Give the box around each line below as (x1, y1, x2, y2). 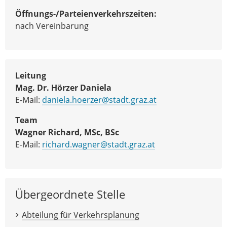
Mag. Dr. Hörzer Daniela (15, 82, 111, 94)
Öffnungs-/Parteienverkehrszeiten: (15, 8, 157, 20)
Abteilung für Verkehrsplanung (21, 209, 139, 221)
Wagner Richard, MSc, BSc (15, 127, 119, 138)
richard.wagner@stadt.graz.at (42, 139, 155, 150)
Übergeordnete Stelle (15, 186, 125, 203)
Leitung (15, 70, 46, 82)
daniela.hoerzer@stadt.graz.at (42, 94, 157, 106)
